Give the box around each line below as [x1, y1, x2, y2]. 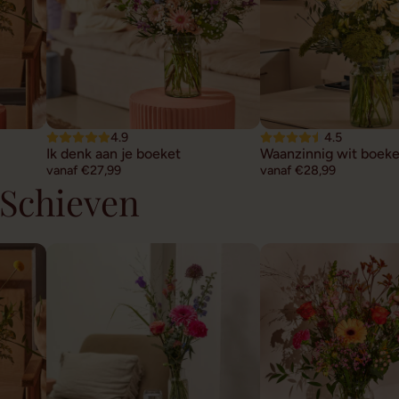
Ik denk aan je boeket [46, 144, 181, 162]
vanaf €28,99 [260, 161, 336, 178]
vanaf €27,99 [46, 161, 121, 178]
